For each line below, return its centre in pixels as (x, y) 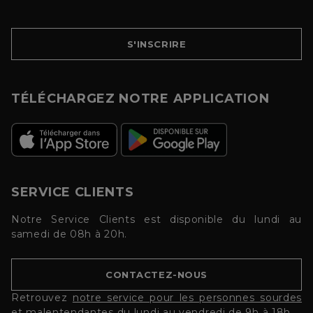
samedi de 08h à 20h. (69, 234)
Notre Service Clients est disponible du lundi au (156, 220)
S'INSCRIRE (156, 44)
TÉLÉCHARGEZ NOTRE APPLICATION (140, 99)
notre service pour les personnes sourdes (187, 298)
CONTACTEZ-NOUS (156, 275)
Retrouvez (42, 298)
